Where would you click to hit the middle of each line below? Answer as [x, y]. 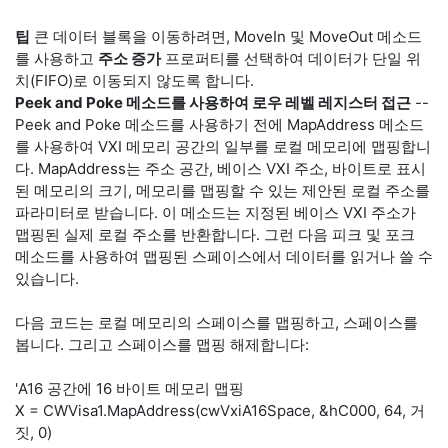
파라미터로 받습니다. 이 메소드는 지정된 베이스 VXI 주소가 [215, 212]
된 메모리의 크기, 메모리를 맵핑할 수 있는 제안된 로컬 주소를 [222, 190]
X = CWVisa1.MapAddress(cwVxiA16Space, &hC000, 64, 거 [220, 410]
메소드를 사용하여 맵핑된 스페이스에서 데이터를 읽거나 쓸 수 [224, 256]
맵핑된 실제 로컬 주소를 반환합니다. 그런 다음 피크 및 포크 [215, 234]
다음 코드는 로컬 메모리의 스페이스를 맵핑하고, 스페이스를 [216, 322]
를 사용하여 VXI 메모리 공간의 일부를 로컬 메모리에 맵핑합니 [223, 146]
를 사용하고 [56, 58]
